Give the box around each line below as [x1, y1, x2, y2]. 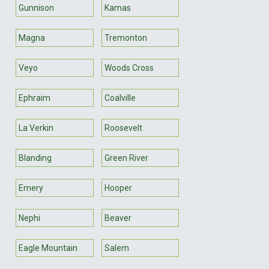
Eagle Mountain [19, 243, 77, 253]
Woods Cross [104, 62, 154, 73]
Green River [104, 153, 148, 163]
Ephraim [19, 92, 50, 103]
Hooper [104, 183, 132, 193]
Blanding [19, 153, 52, 163]
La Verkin [19, 122, 53, 133]
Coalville [104, 92, 136, 103]
